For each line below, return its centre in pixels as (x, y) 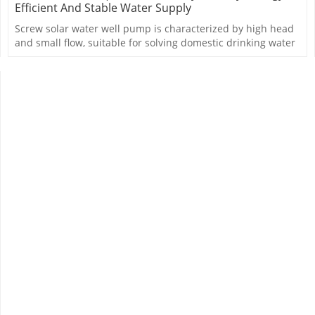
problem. (37, 57)
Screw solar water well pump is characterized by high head (155, 29)
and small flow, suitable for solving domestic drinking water (155, 43)
